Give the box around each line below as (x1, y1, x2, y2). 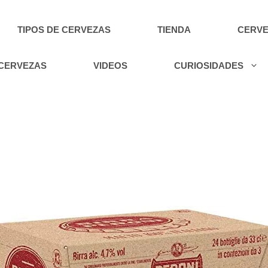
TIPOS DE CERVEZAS (17, 25, 111, 35)
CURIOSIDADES (174, 60, 244, 71)
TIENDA (157, 25, 191, 35)
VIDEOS (93, 60, 128, 71)
